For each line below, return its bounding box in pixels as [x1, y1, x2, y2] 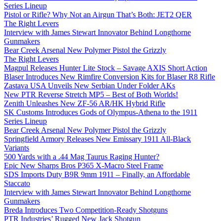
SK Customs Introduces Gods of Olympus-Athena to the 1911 [4, 108, 197, 116]
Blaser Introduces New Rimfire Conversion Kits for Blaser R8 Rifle [4, 73, 215, 81]
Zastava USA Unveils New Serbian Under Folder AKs [4, 81, 175, 90]
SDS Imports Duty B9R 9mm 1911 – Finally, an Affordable [4, 170, 190, 179]
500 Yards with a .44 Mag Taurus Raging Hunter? [4, 152, 159, 161]
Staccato [4, 179, 30, 187]
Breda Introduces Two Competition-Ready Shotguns [4, 206, 168, 214]
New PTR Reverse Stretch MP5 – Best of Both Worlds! [4, 90, 178, 99]
